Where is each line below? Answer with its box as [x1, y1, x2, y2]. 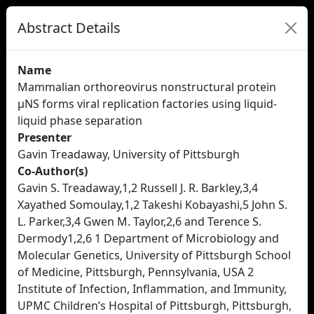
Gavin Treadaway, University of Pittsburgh [18, 146, 240, 162]
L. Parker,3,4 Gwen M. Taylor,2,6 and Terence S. [18, 214, 261, 229]
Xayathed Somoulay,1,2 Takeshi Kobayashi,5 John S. [18, 197, 287, 212]
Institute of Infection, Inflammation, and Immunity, [18, 281, 287, 296]
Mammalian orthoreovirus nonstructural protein [18, 79, 276, 95]
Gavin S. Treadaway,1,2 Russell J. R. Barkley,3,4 [18, 180, 258, 196]
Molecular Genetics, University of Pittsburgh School [18, 247, 291, 263]
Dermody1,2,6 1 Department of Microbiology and [18, 231, 279, 246]
